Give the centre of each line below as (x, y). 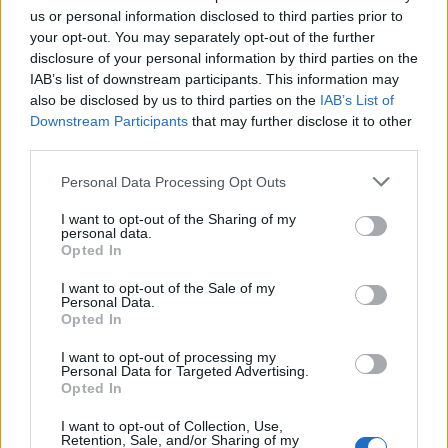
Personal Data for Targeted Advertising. (185, 371)
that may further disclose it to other (300, 121)
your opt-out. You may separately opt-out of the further (202, 37)
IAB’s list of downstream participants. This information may (214, 79)
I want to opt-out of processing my (168, 357)
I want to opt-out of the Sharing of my (178, 219)
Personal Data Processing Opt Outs (173, 181)
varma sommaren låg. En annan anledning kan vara (214, 411)
